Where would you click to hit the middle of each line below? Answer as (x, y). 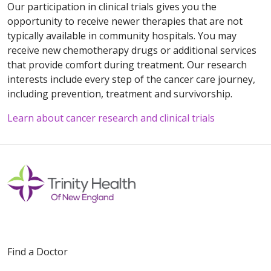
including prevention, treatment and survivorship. (120, 94)
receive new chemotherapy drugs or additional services (132, 51)
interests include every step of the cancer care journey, (131, 80)
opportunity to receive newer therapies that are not (125, 21)
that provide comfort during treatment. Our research (127, 65)
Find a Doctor (38, 252)
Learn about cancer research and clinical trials (111, 118)
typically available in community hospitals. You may (122, 36)
